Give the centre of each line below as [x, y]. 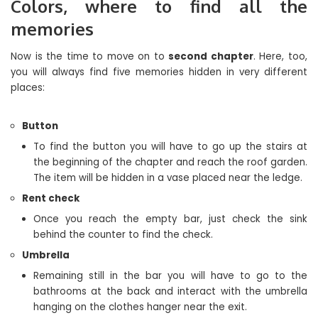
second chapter [211, 56]
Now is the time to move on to [90, 56]
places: [28, 88]
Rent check [51, 198]
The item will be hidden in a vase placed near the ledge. [168, 178]
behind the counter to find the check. [123, 235]
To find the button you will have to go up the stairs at [170, 147]
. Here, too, [280, 56]
